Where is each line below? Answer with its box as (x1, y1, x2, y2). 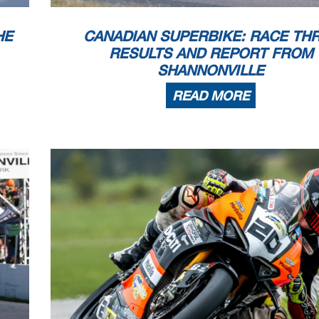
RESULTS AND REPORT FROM (108, 43, 313, 61)
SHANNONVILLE (157, 61, 264, 78)
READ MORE (172, 87, 249, 103)
